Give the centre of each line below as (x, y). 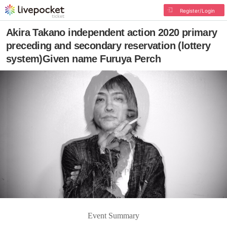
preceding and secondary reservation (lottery (108, 46)
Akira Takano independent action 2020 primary (112, 32)
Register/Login (197, 11)
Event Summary (113, 215)
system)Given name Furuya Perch (83, 59)
